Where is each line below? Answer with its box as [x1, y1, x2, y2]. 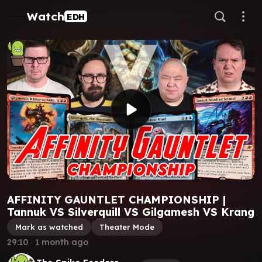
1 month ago [35, 236, 88, 247]
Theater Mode [99, 222, 154, 232]
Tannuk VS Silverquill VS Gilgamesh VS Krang [7, 205, 254, 219]
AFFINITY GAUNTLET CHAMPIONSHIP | [7, 192, 226, 206]
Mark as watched [15, 222, 83, 232]
